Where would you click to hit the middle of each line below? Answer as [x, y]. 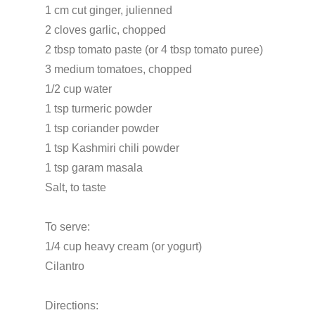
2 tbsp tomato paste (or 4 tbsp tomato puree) [154, 49]
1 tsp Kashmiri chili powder [112, 148]
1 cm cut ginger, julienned [109, 10]
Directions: [72, 305]
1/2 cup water [78, 89]
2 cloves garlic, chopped [105, 30]
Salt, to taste [76, 187]
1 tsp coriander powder [102, 128]
